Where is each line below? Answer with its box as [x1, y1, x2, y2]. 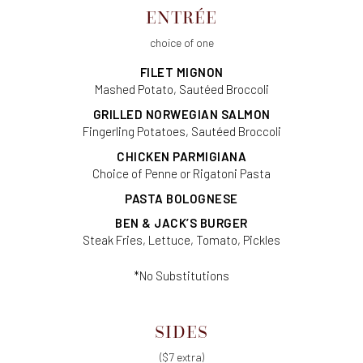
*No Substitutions [134, 268, 229, 284]
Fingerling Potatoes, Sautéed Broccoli [82, 124, 281, 139]
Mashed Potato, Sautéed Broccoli [94, 82, 269, 97]
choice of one [149, 36, 214, 50]
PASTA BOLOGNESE [125, 191, 238, 207]
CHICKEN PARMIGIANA [117, 149, 246, 164]
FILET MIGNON [139, 65, 224, 80]
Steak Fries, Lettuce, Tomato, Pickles [83, 233, 280, 248]
